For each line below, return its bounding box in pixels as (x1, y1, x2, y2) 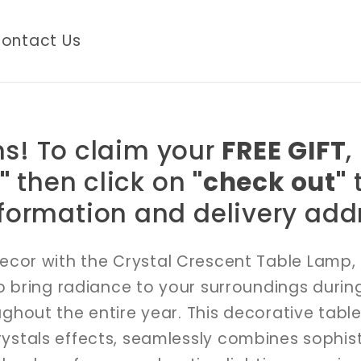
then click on (10, 164, 193, 200)
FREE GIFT (222, 132, 346, 168)
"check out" (193, 164, 346, 200)
